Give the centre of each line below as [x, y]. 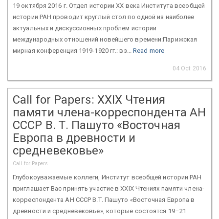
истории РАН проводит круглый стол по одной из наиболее [104, 17]
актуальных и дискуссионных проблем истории [85, 28]
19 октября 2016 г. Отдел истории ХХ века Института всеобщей [109, 5]
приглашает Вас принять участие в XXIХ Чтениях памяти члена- [109, 188]
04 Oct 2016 [189, 68]
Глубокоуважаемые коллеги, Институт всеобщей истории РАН [107, 177]
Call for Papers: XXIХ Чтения [89, 99]
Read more [149, 50]
